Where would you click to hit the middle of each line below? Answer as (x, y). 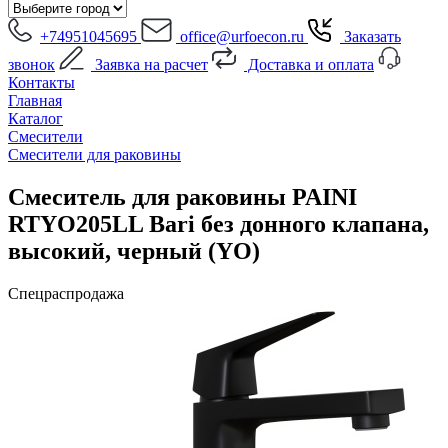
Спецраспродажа (66, 293)
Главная (35, 100)
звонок (31, 64)
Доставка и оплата (309, 64)
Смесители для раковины (94, 154)
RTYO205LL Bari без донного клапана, (218, 223)
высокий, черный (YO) (134, 250)
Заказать (370, 36)
